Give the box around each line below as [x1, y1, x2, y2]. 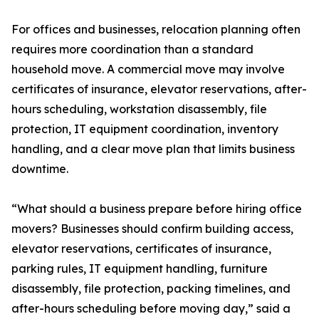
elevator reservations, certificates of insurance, [11, 241, 271, 256]
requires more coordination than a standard [11, 42, 253, 57]
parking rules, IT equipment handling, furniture [11, 261, 268, 276]
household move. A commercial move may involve [11, 62, 285, 77]
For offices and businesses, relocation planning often [11, 22, 300, 37]
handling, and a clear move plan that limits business [11, 142, 295, 157]
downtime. [11, 162, 68, 177]
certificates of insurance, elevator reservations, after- [11, 82, 307, 97]
